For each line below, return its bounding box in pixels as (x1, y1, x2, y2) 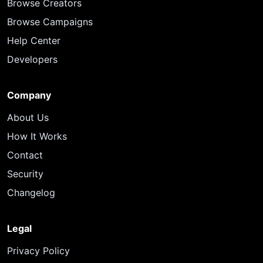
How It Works (7, 130, 67, 142)
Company (7, 89, 51, 101)
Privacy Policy (7, 245, 70, 257)
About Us (7, 112, 49, 123)
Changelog (7, 187, 55, 198)
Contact (7, 149, 43, 161)
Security (7, 168, 43, 180)
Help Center (7, 35, 60, 46)
